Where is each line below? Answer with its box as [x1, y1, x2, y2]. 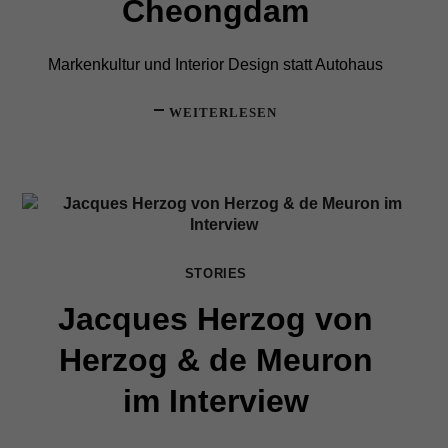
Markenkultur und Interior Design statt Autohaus [48, 55, 384, 73]
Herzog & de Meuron [58, 341, 373, 378]
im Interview [122, 382, 309, 419]
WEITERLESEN [169, 105, 278, 121]
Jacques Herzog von [58, 300, 374, 337]
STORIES [184, 266, 248, 282]
